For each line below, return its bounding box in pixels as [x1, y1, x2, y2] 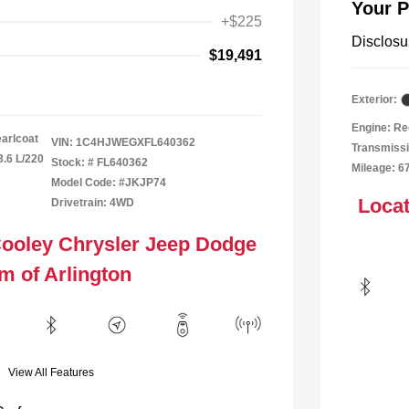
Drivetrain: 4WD [51, 196, 134, 209]
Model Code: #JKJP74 [51, 176, 166, 189]
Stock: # [51, 156, 94, 169]
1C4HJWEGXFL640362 [76, 136, 195, 149]
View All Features [8, 366, 94, 379]
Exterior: [351, 93, 397, 106]
